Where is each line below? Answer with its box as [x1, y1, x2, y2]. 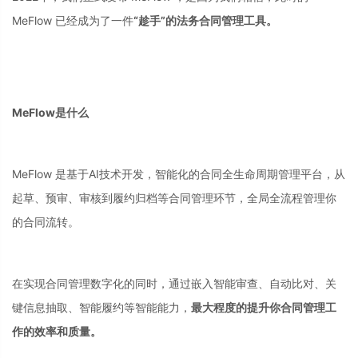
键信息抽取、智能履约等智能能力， [12, 300, 191, 314]
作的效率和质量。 [12, 324, 101, 338]
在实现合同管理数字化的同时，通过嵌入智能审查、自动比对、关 [12, 276, 336, 290]
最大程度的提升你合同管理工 [191, 300, 336, 314]
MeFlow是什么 [12, 105, 89, 119]
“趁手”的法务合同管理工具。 [133, 13, 277, 27]
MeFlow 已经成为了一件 [12, 13, 133, 27]
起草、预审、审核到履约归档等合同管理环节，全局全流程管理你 [12, 191, 336, 205]
